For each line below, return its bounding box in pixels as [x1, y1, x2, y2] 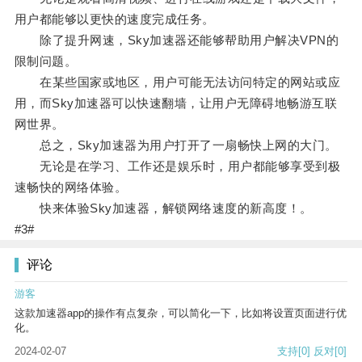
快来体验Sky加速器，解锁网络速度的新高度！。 [14, 201, 313, 216]
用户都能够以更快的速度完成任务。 [14, 12, 215, 27]
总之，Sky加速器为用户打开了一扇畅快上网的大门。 [14, 138, 338, 153]
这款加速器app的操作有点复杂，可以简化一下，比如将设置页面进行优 [15, 307, 347, 320]
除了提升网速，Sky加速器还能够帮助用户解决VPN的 [14, 33, 339, 48]
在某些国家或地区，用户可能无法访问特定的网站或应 [14, 75, 341, 90]
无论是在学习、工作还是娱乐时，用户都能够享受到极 [14, 159, 341, 174]
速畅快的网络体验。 [14, 180, 128, 195]
